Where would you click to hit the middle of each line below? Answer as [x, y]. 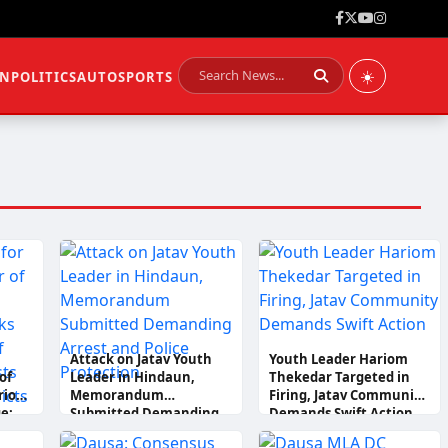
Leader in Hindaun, [133, 377]
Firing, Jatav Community [347, 395]
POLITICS [44, 76]
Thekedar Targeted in [339, 377]
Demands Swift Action [340, 413]
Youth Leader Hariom [338, 359]
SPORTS [145, 76]
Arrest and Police [126, 431]
